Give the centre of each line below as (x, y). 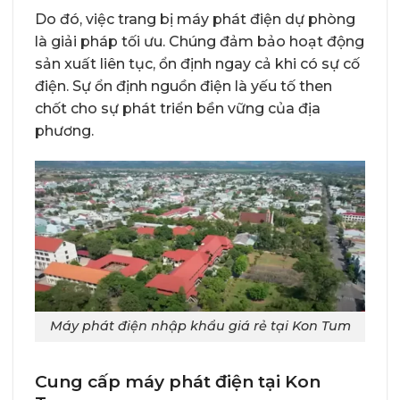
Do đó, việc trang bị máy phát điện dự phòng (195, 19)
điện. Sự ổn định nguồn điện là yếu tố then (183, 86)
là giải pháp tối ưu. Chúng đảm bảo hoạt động (200, 41)
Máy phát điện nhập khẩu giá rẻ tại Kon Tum (200, 326)
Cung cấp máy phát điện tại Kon (178, 382)
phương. (64, 130)
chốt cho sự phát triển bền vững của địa (178, 108)
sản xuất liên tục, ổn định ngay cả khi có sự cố (197, 63)
